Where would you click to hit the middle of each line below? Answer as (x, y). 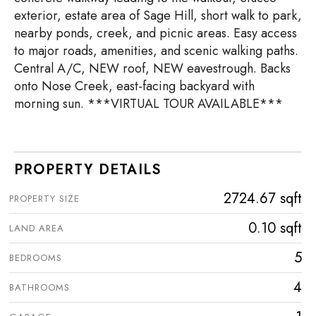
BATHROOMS (39, 287)
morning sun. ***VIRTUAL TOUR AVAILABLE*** (148, 104)
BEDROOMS (36, 258)
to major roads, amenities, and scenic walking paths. (156, 51)
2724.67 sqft (263, 199)
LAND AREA (37, 228)
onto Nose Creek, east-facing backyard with (134, 86)
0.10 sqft (275, 228)
